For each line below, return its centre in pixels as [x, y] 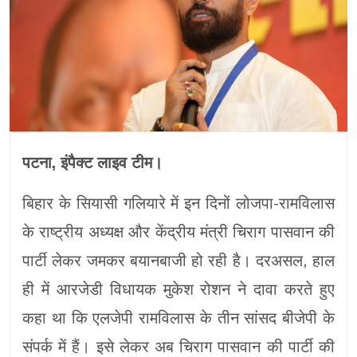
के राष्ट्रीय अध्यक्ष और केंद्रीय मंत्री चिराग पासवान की [178, 232]
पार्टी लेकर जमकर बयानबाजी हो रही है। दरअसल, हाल [178, 261]
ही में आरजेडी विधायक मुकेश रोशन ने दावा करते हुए [178, 290]
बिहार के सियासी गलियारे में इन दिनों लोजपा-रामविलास [178, 204]
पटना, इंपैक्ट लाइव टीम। [92, 163]
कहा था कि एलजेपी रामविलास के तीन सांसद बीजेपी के [178, 318]
